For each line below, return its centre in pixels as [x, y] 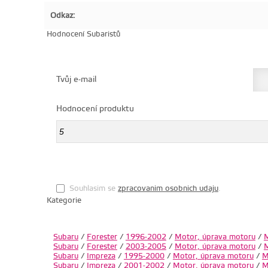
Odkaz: [63, 16]
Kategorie [63, 201]
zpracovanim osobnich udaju [168, 189]
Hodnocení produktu [95, 109]
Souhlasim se [93, 189]
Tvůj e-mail [76, 80]
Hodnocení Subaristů [82, 34]
